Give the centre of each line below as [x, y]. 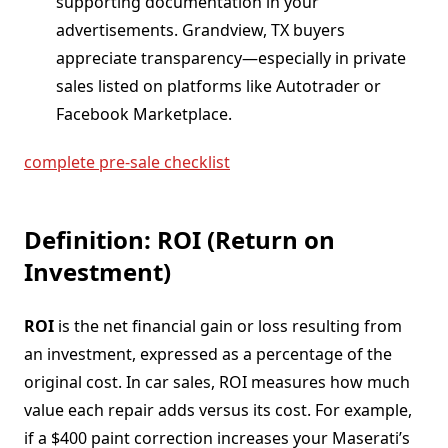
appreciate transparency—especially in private [231, 57]
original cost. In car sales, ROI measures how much [217, 381]
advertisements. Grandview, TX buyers [200, 29]
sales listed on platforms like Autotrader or [218, 85]
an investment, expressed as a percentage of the [208, 353]
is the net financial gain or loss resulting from [228, 325]
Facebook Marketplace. [144, 113]
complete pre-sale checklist [127, 161]
